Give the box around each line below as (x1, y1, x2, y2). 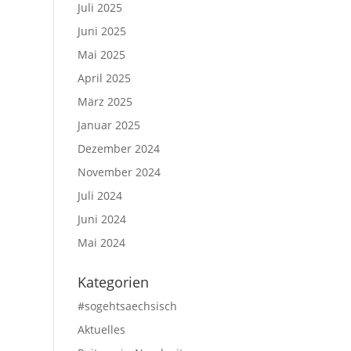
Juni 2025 (77, 24, 126, 38)
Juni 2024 (77, 212, 126, 226)
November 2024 (77, 165, 161, 179)
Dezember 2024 (77, 141, 160, 156)
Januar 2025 (77, 118, 140, 132)
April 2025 (77, 71, 131, 85)
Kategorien (77, 273, 149, 291)
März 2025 (77, 94, 132, 109)
